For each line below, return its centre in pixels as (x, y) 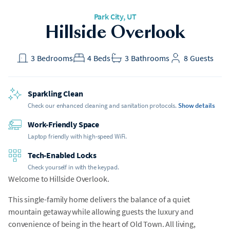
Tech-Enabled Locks (62, 155)
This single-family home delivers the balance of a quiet (99, 199)
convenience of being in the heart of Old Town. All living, (102, 224)
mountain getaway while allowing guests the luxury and (101, 212)
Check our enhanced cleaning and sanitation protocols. (102, 106)
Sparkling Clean (55, 93)
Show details (197, 106)
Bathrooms (150, 58)
